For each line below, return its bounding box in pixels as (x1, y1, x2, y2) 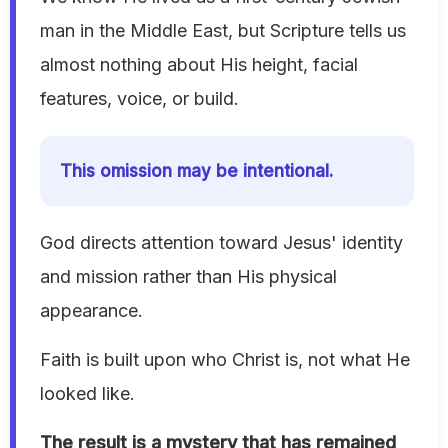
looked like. (40, 383, 135, 405)
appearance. (40, 300, 143, 322)
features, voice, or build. (40, 88, 239, 110)
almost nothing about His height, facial (40, 54, 358, 76)
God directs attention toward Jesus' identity (40, 232, 403, 254)
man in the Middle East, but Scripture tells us (40, 20, 406, 42)
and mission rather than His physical (40, 266, 337, 288)
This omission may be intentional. (60, 161, 333, 182)
